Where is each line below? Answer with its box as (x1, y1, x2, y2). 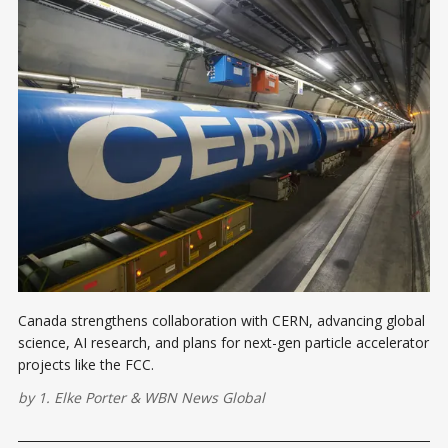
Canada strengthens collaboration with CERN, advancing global (18, 311, 425, 331)
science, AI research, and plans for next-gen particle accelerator (18, 333, 429, 353)
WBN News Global (144, 388, 265, 408)
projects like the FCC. (18, 355, 154, 375)
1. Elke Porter (38, 388, 126, 408)
